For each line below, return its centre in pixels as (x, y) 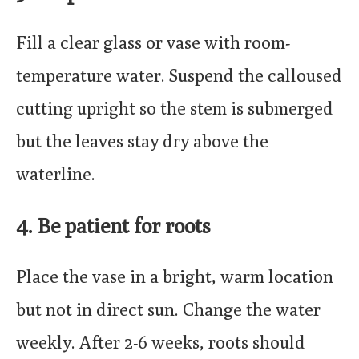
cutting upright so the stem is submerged (175, 109)
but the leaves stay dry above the (142, 141)
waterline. (56, 174)
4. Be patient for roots (113, 226)
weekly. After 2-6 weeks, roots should (161, 342)
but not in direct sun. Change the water (168, 309)
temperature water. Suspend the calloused (179, 76)
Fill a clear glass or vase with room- (153, 43)
